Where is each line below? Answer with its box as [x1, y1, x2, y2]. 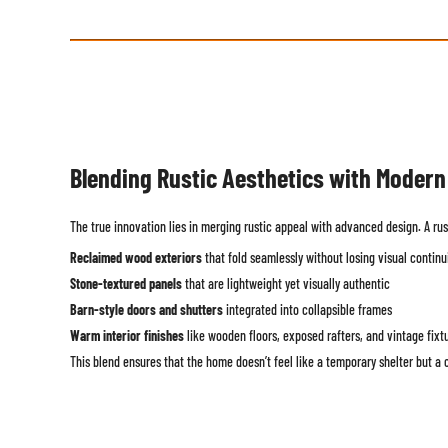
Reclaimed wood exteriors [69, 249, 202, 267]
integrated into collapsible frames [222, 301, 392, 319]
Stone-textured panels [69, 275, 182, 293]
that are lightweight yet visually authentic [181, 275, 390, 293]
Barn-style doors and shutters [69, 301, 223, 319]
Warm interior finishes [69, 327, 184, 345]
